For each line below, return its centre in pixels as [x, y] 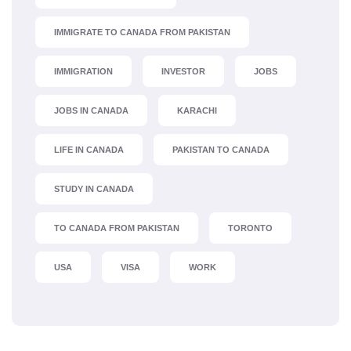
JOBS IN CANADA [91, 110]
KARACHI [197, 110]
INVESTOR [183, 71]
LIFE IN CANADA [89, 149]
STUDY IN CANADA [94, 188]
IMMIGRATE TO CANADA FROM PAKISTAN [142, 32]
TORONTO [250, 228]
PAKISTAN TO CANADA [221, 149]
